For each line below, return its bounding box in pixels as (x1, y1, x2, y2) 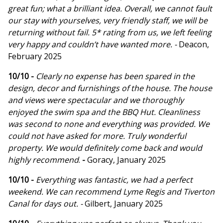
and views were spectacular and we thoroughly (8, 95, 184, 106)
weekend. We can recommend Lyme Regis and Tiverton (8, 186, 215, 198)
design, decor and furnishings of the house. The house (8, 83, 212, 94)
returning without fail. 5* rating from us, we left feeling (8, 27, 212, 38)
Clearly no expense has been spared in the (36, 71, 195, 82)
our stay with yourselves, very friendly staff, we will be (8, 15, 208, 26)
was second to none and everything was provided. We (8, 118, 210, 130)
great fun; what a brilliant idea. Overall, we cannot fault (8, 3, 212, 14)
